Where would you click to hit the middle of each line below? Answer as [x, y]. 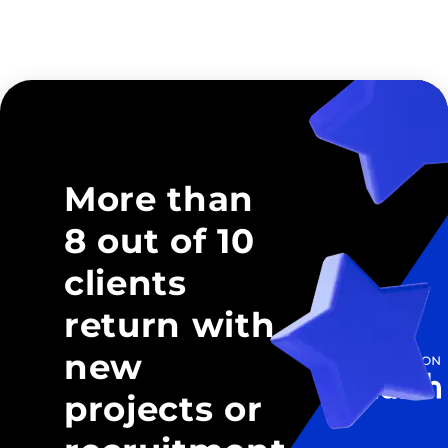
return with [170, 325]
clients [125, 283]
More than [159, 199]
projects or [163, 409]
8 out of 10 [159, 241]
